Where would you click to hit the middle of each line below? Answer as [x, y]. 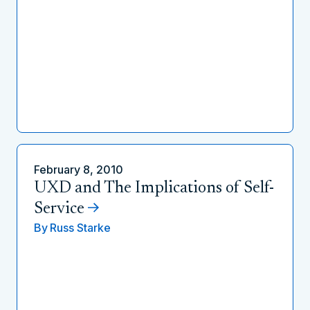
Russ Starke [80, 228]
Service [59, 209]
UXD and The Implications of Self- [154, 188]
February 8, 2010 [79, 170]
